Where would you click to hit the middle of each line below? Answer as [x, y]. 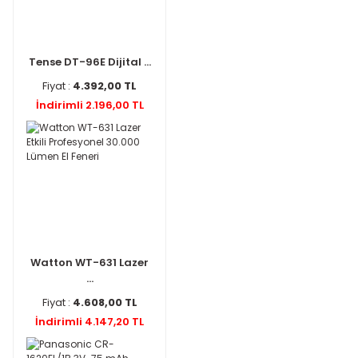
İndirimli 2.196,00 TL [89, 105]
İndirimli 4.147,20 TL [89, 321]
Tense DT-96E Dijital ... [89, 62]
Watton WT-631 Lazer [89, 262]
